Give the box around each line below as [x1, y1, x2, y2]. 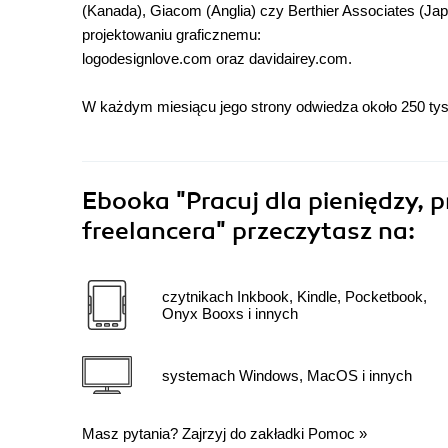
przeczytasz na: [232, 216, 415, 247]
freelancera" [82, 216, 232, 247]
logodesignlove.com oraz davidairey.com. [82, 50, 352, 68]
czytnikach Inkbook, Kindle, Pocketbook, [162, 288, 427, 306]
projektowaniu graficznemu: [82, 26, 261, 44]
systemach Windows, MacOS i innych [162, 366, 412, 384]
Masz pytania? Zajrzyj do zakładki [82, 425, 308, 443]
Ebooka [82, 186, 170, 217]
